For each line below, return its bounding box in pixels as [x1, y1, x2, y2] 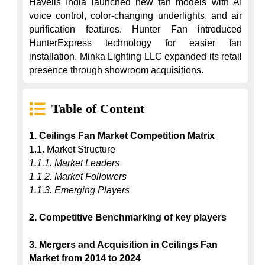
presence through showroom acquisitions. [29, 65, 203, 75]
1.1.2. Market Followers [29, 172, 127, 182]
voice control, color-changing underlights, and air [29, 11, 242, 21]
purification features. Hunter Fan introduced [29, 24, 242, 34]
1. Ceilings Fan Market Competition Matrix [29, 131, 215, 141]
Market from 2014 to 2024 [29, 253, 141, 263]
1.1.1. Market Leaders [29, 158, 119, 168]
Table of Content [51, 101, 144, 116]
